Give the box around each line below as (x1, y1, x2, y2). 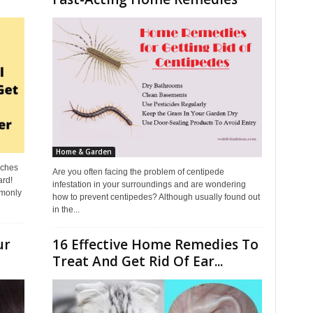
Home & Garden (55, 147, 112, 156)
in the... (52, 205, 80, 214)
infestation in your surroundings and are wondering (52, 180, 246, 189)
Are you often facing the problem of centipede (52, 167, 224, 177)
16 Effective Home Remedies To (52, 235, 259, 254)
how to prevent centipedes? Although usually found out (52, 192, 260, 202)
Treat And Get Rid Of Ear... (52, 252, 223, 270)
